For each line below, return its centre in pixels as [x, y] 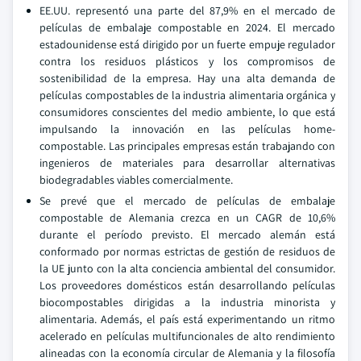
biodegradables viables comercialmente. [136, 180]
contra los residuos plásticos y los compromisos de [187, 61]
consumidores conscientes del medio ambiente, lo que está [187, 112]
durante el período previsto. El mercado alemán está [187, 234]
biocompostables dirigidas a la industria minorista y [187, 302]
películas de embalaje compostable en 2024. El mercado [187, 27]
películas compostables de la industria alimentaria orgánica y [187, 95]
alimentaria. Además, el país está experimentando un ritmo [187, 319]
